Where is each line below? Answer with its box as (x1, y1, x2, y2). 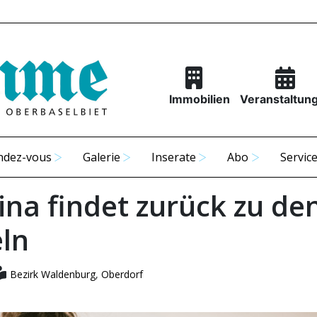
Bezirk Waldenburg (9, 267, 96, 281)
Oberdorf (100, 267, 143, 281)
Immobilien (168, 92, 230, 106)
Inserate (151, 149, 197, 165)
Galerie (83, 149, 121, 165)
